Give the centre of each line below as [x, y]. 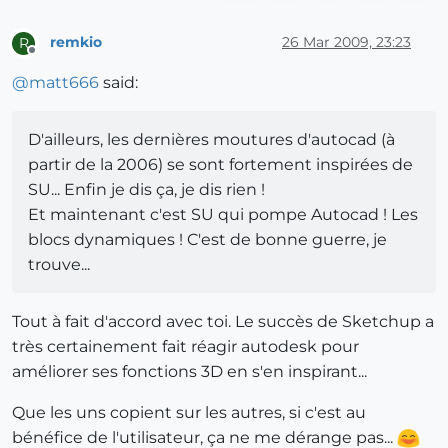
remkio [76, 42]
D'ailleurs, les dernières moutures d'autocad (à [211, 139]
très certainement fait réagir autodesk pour [185, 346]
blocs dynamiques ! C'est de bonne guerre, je [207, 239]
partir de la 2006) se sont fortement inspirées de [220, 164]
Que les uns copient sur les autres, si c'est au [189, 412]
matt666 [64, 82]
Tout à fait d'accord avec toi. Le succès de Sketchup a [223, 321]
